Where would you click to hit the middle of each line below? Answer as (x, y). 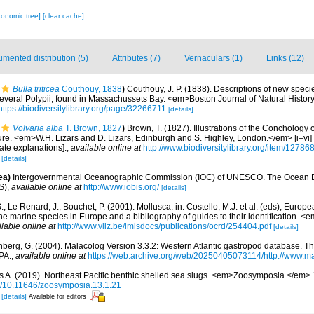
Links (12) (285, 58)
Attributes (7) (136, 58)
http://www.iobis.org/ (121, 187)
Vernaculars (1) (213, 58)
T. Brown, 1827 (93, 128)
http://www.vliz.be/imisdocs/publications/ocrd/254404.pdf (164, 226)
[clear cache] (63, 16)
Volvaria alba (38, 128)
